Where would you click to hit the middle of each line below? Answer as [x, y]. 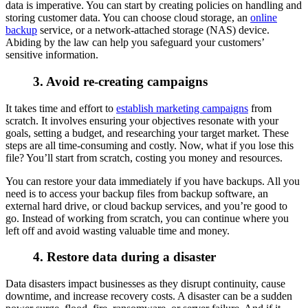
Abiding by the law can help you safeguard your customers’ [135, 43]
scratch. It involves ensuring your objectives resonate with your [142, 120]
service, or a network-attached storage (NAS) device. [153, 30]
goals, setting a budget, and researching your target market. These [147, 133]
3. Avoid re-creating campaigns [122, 81]
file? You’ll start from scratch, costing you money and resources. [145, 157]
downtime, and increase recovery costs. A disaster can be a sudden [149, 296]
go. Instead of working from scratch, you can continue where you [147, 218]
